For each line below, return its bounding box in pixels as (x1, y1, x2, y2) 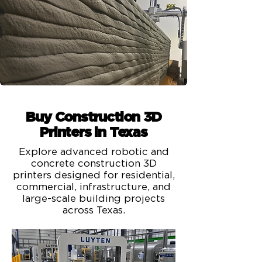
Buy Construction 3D (26, 111, 161, 125)
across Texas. (62, 205, 125, 215)
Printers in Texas (40, 126, 147, 140)
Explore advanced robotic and (18, 147, 169, 157)
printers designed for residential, (12, 170, 175, 180)
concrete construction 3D (30, 158, 157, 168)
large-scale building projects (22, 194, 165, 204)
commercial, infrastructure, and (16, 182, 171, 192)
